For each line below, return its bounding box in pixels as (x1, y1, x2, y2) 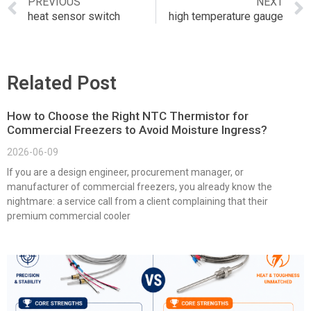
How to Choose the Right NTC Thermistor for (7, 109, 249, 124)
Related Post (7, 72, 117, 95)
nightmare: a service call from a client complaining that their (7, 196, 268, 208)
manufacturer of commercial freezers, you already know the (7, 181, 272, 193)
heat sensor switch (28, 10, 120, 24)
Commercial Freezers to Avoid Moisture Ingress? (7, 123, 267, 137)
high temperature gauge (169, 10, 283, 24)
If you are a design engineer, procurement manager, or (7, 167, 244, 178)
